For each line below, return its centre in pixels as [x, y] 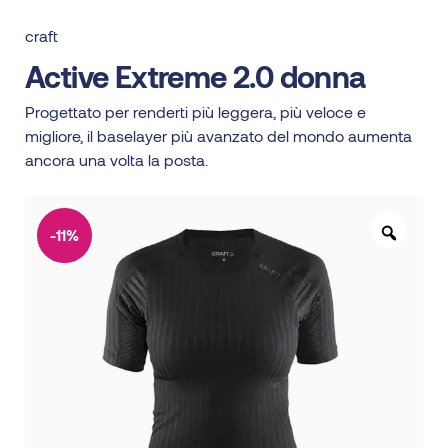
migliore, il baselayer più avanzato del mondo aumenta [218, 136]
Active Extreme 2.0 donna [195, 76]
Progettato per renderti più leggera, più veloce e [195, 112]
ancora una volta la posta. [116, 160]
